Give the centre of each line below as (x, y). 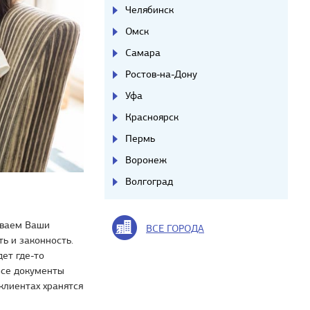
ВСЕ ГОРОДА (175, 228)
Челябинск (149, 10)
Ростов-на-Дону (161, 74)
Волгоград (149, 181)
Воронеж (146, 160)
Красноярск (152, 117)
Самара (143, 53)
